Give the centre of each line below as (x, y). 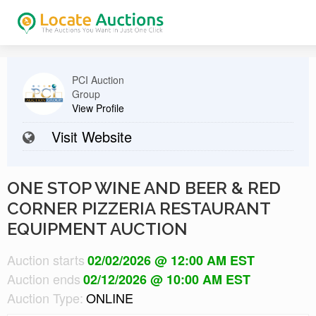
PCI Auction (98, 80)
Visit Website (92, 136)
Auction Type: (45, 298)
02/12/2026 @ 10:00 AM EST (167, 280)
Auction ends (44, 279)
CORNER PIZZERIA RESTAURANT (139, 209)
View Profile (98, 108)
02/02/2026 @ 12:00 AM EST (171, 261)
